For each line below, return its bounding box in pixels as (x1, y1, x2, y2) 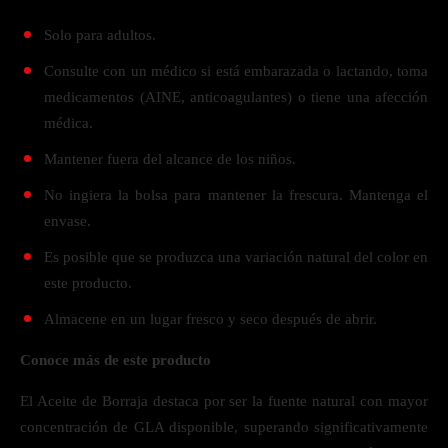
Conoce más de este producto (20, 352, 211, 368)
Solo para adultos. (44, 27, 160, 43)
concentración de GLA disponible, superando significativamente (20, 419, 428, 435)
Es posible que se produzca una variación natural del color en (44, 249, 428, 265)
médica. (44, 115, 97, 131)
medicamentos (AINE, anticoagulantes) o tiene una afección (44, 89, 428, 105)
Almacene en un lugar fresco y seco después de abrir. (44, 311, 377, 327)
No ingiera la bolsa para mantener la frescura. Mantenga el (44, 187, 428, 203)
